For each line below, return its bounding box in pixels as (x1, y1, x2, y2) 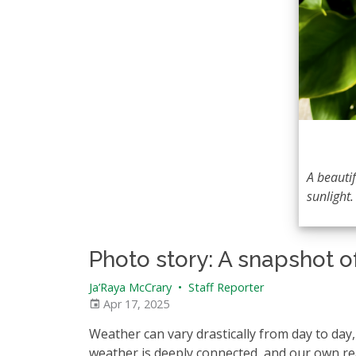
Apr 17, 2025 (100, 296, 169, 311)
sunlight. (306, 188, 354, 205)
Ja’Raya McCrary (89, 280, 172, 295)
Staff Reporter (185, 280, 264, 295)
